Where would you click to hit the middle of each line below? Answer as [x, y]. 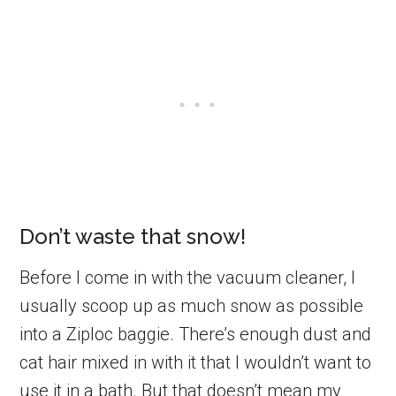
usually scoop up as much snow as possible [192, 305]
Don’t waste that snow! [133, 236]
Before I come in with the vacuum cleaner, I [188, 277]
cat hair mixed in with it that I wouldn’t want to [196, 362]
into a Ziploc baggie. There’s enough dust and [196, 334]
